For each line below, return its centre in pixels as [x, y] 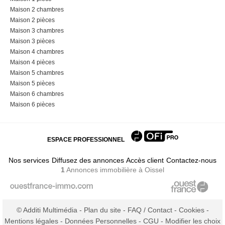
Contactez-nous [191, 160]
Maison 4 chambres [37, 52]
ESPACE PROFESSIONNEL [86, 140]
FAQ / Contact [150, 210]
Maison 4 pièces [32, 63]
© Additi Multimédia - [49, 210]
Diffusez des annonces [88, 160]
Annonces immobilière [102, 170]
